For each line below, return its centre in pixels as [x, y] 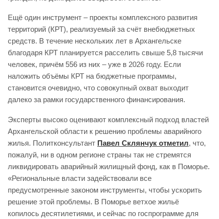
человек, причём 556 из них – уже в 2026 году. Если [94, 65]
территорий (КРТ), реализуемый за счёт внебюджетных [101, 29]
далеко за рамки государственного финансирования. [97, 100]
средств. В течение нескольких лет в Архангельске [95, 41]
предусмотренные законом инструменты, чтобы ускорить [105, 190]
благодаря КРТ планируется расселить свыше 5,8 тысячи [105, 53]
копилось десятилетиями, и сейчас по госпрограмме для [103, 213]
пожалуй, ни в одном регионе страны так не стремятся [99, 154]
